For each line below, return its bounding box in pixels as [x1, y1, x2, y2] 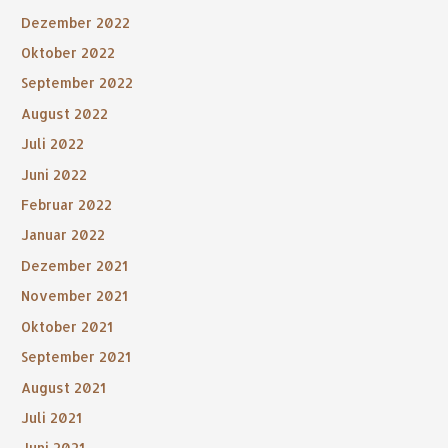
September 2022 [21, 74, 134, 92]
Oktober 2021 [21, 317, 114, 335]
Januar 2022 [21, 226, 106, 244]
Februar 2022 [21, 196, 113, 214]
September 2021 [21, 348, 132, 366]
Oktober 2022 [21, 44, 116, 62]
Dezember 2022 [21, 13, 131, 31]
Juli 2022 [21, 135, 85, 153]
